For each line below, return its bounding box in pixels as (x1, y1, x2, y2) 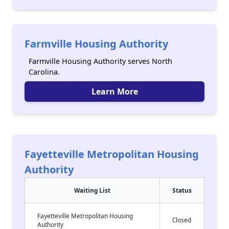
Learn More (91, 86, 138, 97)
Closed (172, 216, 191, 224)
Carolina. (29, 67, 60, 77)
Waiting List (74, 186, 110, 194)
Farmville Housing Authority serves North (29, 56, 172, 66)
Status (172, 186, 192, 194)
